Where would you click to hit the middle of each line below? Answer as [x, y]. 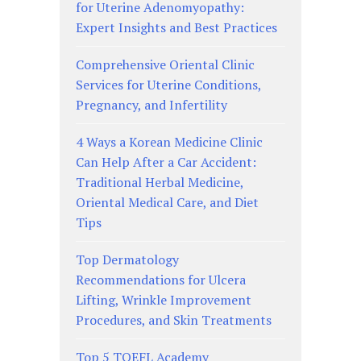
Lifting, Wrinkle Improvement [164, 300]
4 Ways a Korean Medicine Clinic [169, 142]
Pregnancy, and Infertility [151, 105]
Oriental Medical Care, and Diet [167, 203]
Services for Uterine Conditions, [168, 85]
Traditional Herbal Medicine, [160, 183]
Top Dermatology [127, 260]
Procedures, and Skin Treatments [174, 320]
